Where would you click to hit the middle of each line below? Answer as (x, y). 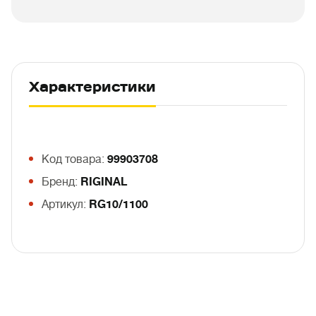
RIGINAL (104, 182)
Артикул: (65, 205)
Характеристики (92, 87)
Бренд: (61, 182)
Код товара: (74, 159)
